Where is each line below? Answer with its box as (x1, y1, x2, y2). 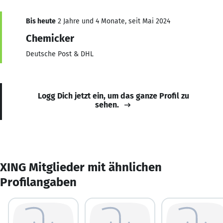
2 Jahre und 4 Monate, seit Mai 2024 (56, 16, 170, 25)
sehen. (95, 100, 119, 110)
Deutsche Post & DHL (26, 49, 94, 58)
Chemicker (26, 32, 74, 44)
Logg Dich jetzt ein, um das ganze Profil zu (38, 91, 189, 101)
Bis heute (26, 16, 56, 25)
